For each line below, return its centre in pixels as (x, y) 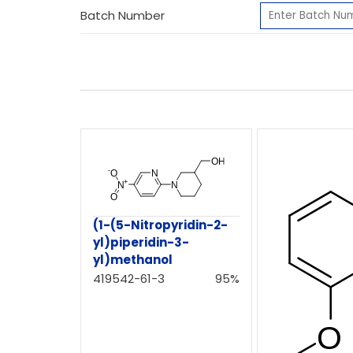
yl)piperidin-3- (141, 242)
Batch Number (123, 15)
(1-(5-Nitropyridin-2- (160, 225)
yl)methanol (133, 259)
